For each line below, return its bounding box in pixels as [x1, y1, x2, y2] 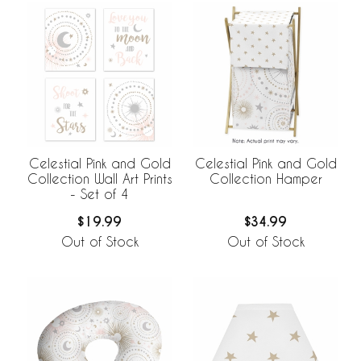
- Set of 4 [70, 186, 129, 202]
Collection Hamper [209, 171, 322, 187]
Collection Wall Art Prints [27, 171, 172, 187]
